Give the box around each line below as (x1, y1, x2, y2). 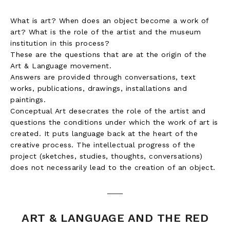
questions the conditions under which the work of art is (10, 118, 218, 127)
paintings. (10, 95, 46, 104)
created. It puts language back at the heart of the (10, 129, 198, 138)
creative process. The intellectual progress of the (10, 141, 195, 149)
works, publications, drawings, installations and (10, 84, 187, 93)
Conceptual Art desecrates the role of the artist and (10, 107, 205, 116)
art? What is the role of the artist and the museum (10, 28, 201, 36)
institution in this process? (10, 39, 109, 48)
